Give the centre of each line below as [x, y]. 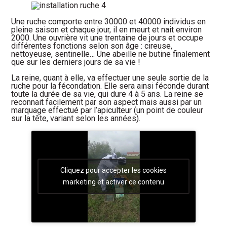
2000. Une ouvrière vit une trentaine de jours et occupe [107, 38]
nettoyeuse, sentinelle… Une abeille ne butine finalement [111, 54]
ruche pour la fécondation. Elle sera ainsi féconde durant [110, 86]
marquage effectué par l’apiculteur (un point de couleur [107, 110]
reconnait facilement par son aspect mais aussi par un [107, 102]
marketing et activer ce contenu [113, 182]
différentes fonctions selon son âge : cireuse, [92, 46]
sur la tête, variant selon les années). [76, 118]
